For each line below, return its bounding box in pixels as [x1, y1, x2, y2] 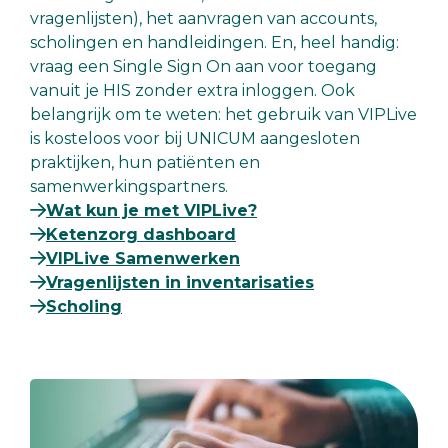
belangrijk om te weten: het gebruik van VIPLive [30, 105, 417, 125]
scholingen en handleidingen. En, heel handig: [30, 33, 399, 53]
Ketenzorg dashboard [46, 225, 236, 245]
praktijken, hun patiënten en [30, 153, 260, 173]
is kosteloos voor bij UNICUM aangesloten [30, 129, 360, 149]
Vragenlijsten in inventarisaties [46, 273, 314, 293]
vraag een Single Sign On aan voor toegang [30, 57, 377, 77]
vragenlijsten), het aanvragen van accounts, [30, 9, 377, 29]
